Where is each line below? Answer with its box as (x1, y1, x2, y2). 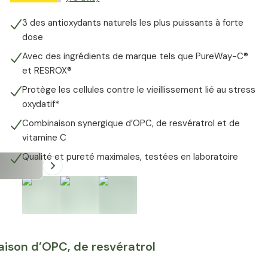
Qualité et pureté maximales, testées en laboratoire (22, 151, 239, 163)
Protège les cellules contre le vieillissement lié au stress (22, 84, 256, 96)
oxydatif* (22, 98, 60, 110)
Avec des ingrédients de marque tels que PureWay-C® (22, 50, 249, 62)
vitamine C (22, 132, 67, 144)
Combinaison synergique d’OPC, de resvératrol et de (22, 117, 240, 129)
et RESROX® (22, 65, 72, 77)
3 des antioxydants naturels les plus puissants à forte (22, 17, 244, 29)
